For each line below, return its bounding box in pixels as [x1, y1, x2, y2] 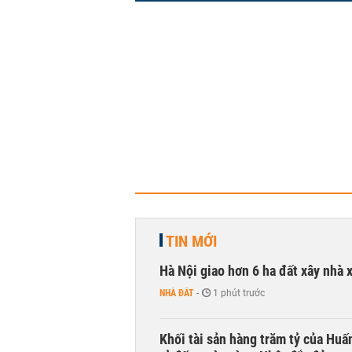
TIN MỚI [166, 232, 217, 251]
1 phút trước [213, 288, 265, 299]
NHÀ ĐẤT [159, 288, 194, 299]
